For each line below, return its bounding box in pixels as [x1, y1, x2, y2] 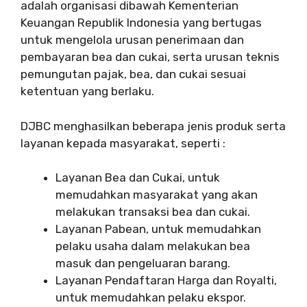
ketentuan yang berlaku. [21, 84, 154, 99]
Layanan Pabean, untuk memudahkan [56, 222, 261, 236]
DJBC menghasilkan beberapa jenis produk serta [21, 119, 286, 133]
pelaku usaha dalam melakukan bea [56, 239, 250, 254]
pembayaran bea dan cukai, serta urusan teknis [21, 50, 280, 64]
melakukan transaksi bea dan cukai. [56, 205, 250, 219]
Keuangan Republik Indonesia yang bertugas [21, 16, 262, 30]
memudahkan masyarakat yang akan [56, 188, 258, 202]
